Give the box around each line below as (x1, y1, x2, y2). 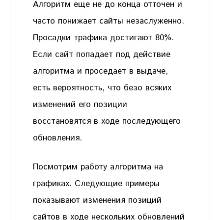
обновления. (33, 132, 82, 144)
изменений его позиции (33, 98, 128, 110)
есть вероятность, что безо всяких (33, 82, 172, 94)
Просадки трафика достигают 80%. (33, 31, 174, 44)
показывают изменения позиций (33, 194, 162, 207)
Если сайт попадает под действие (33, 48, 171, 60)
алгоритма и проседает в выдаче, (33, 65, 168, 77)
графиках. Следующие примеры (33, 178, 160, 190)
